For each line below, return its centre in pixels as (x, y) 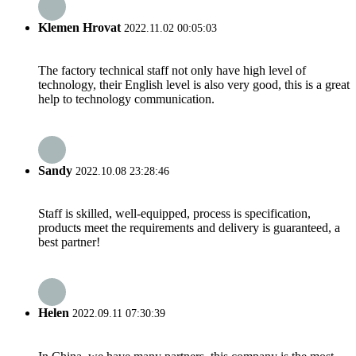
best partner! (69, 242)
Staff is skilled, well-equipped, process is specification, (174, 213)
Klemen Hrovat (79, 28)
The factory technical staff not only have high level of (172, 71)
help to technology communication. (126, 99)
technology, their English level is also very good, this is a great (194, 85)
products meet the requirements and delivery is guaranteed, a (189, 227)
